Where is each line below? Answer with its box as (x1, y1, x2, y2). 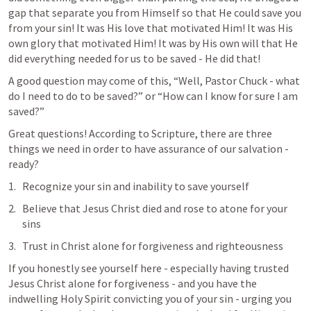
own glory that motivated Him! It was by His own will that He (8, 36, 298, 51)
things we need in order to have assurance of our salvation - (8, 142, 289, 156)
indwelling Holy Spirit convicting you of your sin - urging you (8, 292, 292, 306)
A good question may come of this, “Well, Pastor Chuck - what (8, 74, 300, 88)
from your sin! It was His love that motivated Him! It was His (8, 21, 293, 35)
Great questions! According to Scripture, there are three (8, 126, 272, 141)
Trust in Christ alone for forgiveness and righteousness (22, 239, 283, 253)
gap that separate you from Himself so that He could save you (8, 6, 301, 20)
